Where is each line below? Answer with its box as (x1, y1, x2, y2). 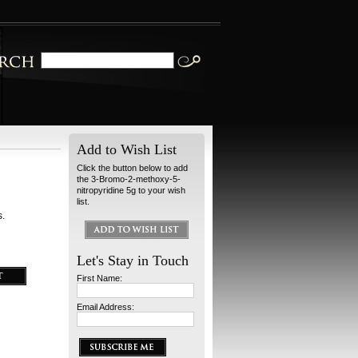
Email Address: (77, 302, 134, 312)
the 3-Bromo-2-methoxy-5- (77, 174, 181, 184)
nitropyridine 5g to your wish (77, 185, 185, 195)
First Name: (77, 273, 122, 283)
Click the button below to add (77, 163, 188, 173)
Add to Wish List (77, 141, 177, 157)
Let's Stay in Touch (77, 253, 189, 268)
